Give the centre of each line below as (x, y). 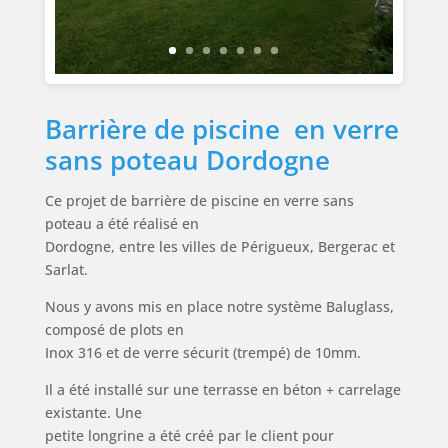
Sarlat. (66, 269)
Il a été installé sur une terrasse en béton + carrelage (222, 389)
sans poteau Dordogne (187, 159)
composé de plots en (114, 329)
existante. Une (93, 412)
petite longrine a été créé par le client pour (189, 435)
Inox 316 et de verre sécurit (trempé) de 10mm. (202, 352)
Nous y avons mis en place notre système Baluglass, (219, 306)
